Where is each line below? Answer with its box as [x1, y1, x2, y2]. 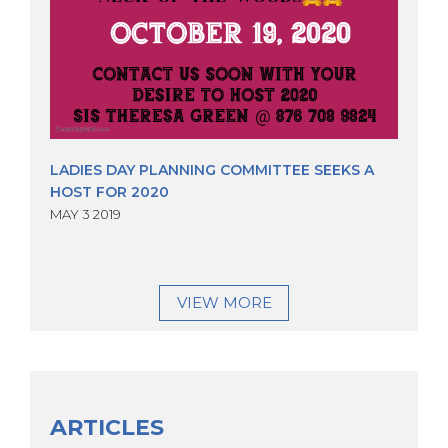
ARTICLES [50, 413, 164, 441]
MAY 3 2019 [50, 205, 121, 222]
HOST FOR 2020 [50, 182, 169, 201]
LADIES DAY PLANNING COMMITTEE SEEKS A [50, 160, 374, 179]
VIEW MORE [176, 292, 272, 312]
